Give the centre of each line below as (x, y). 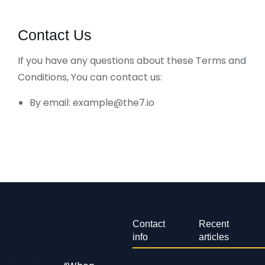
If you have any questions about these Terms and (132, 61)
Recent (214, 224)
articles (214, 237)
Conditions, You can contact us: (90, 77)
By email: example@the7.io (92, 103)
